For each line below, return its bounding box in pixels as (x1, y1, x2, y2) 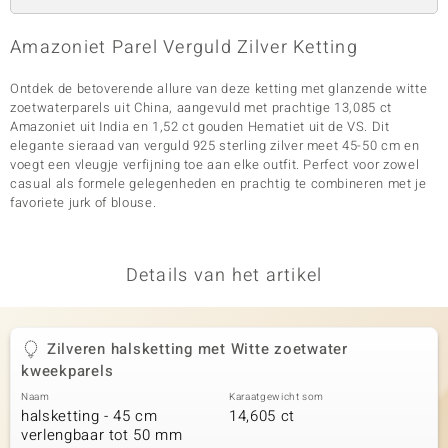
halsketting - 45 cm (21, 405, 158, 427)
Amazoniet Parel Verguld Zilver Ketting (10, 34, 358, 61)
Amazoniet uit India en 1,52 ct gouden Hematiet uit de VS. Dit (10, 117, 390, 136)
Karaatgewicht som (229, 390, 325, 404)
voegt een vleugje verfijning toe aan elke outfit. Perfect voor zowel (10, 155, 420, 174)
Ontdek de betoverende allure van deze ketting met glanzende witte (10, 79, 428, 98)
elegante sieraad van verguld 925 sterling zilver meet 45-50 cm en (10, 136, 420, 155)
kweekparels (21, 360, 114, 382)
